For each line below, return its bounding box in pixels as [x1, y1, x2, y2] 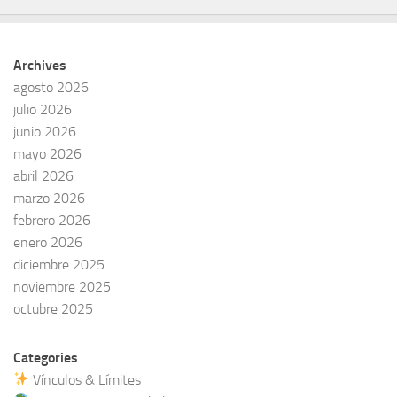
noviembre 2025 [13, 277, 111, 295]
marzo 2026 [13, 189, 85, 206]
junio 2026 [13, 122, 76, 140]
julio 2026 [13, 100, 72, 118]
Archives [13, 56, 66, 74]
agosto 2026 [13, 78, 89, 96]
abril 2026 [13, 167, 74, 184]
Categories [13, 348, 78, 366]
